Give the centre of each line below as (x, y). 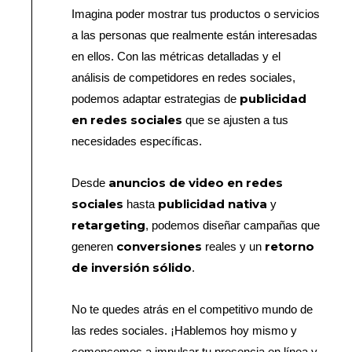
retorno (290, 247)
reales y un (234, 247)
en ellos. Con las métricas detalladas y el (176, 56)
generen (94, 247)
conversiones (159, 247)
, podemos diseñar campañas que (233, 225)
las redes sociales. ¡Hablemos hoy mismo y (185, 331)
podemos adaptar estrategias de (156, 98)
